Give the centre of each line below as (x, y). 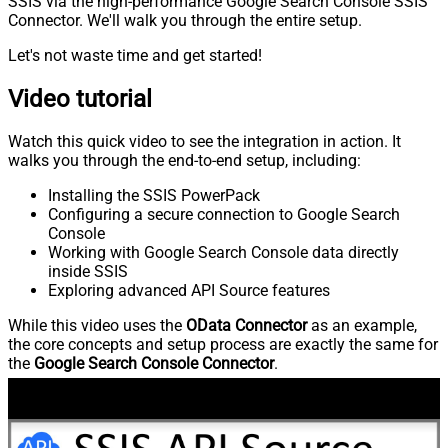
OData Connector (246, 326)
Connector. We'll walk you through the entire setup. (185, 20)
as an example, (362, 326)
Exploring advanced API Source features (189, 291)
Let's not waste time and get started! (135, 55)
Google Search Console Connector (154, 364)
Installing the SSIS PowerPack (154, 196)
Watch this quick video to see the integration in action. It (204, 142)
